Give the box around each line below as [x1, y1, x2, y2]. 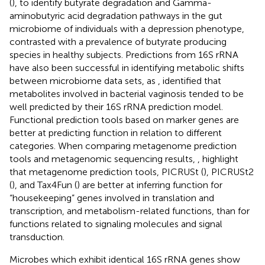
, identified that [158, 75, 221, 86]
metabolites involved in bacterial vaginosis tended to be [9, 88, 244, 99]
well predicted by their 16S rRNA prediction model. [9, 101, 223, 112]
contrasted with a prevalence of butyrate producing [9, 35, 227, 47]
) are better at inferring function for [77, 179, 222, 190]
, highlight [198, 153, 238, 164]
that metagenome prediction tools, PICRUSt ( [9, 166, 203, 177]
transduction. [9, 231, 64, 243]
